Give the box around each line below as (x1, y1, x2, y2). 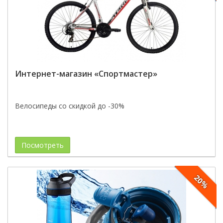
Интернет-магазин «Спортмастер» (15, 68, 157, 79)
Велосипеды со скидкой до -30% (15, 101, 124, 111)
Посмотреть (21, 140, 64, 150)
